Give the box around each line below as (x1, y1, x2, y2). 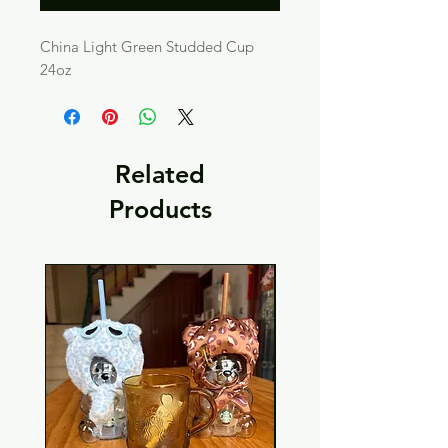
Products (108, 194, 212, 225)
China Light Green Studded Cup (40, 37, 254, 57)
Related (115, 159, 205, 190)
